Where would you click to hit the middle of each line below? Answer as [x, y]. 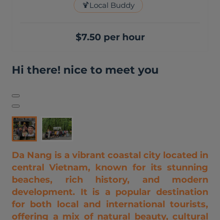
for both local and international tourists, [110, 204]
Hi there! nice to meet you [85, 70]
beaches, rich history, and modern [110, 180]
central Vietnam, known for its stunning [110, 167]
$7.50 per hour [110, 37]
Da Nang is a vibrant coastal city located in [110, 155]
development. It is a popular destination [110, 192]
